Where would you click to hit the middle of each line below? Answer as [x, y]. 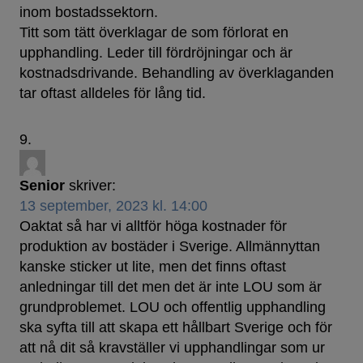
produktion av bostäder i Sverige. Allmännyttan [170, 247]
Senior [42, 186]
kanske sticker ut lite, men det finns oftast [153, 267]
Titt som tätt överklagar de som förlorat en [154, 33]
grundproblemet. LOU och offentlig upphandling [173, 307]
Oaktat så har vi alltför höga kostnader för [153, 226]
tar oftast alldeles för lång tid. [113, 94]
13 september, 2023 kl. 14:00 [113, 206]
